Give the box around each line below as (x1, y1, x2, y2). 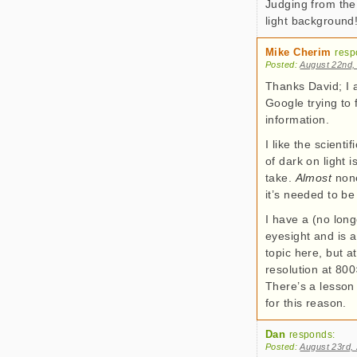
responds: (288, 329, 335, 340)
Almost (295, 171, 332, 184)
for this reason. (265, 296, 347, 309)
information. (265, 113, 330, 126)
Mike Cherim (265, 46, 331, 58)
